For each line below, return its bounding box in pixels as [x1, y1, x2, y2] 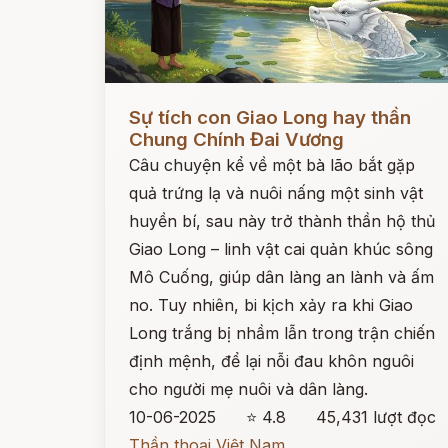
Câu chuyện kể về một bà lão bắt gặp [129, 155, 415, 175]
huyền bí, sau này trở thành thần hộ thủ [129, 211, 435, 231]
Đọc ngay [105, 92, 178, 112]
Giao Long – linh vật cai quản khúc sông [129, 239, 433, 259]
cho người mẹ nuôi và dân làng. [129, 379, 368, 399]
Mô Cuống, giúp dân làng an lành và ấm [129, 267, 434, 287]
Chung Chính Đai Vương [129, 128, 344, 151]
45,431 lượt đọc [316, 407, 437, 427]
